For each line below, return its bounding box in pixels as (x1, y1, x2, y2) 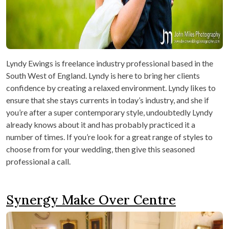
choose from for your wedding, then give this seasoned (6, 144, 195, 154)
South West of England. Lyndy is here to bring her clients (6, 70, 200, 80)
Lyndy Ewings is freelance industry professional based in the (6, 58, 213, 68)
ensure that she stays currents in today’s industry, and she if (6, 95, 209, 105)
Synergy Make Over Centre (6, 191, 176, 208)
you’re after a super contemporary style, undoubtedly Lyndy (6, 107, 213, 117)
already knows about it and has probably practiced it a (6, 119, 195, 129)
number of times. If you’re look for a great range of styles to (6, 131, 213, 142)
